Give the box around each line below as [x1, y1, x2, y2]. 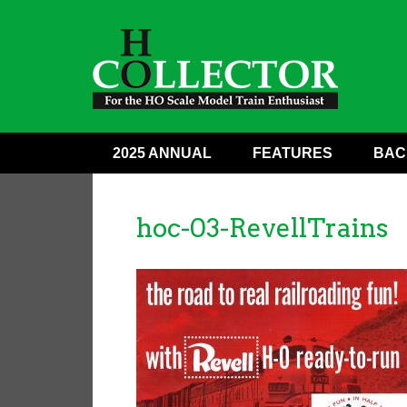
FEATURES [253, 144, 333, 161]
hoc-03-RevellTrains [136, 213, 388, 244]
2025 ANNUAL [113, 144, 213, 161]
